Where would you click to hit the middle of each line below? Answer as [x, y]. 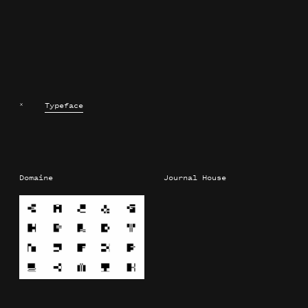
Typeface [64, 105]
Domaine [36, 177]
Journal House [195, 177]
